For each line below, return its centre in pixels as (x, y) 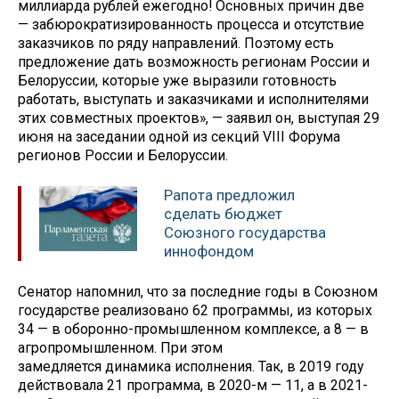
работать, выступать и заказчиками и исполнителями (193, 100)
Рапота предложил (229, 195)
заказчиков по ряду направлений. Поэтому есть (176, 44)
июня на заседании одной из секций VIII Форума (179, 137)
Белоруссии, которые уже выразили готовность (177, 81)
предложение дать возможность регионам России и (194, 62)
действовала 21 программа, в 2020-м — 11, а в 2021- (193, 385)
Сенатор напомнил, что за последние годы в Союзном (198, 291)
